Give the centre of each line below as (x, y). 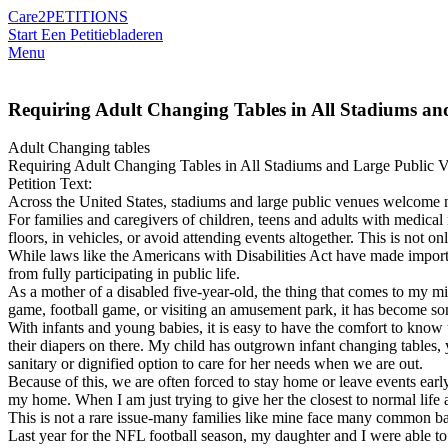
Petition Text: (50, 184)
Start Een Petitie (58, 34)
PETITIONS (87, 16)
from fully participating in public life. (124, 274)
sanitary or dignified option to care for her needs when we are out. (215, 364)
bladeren (136, 34)
